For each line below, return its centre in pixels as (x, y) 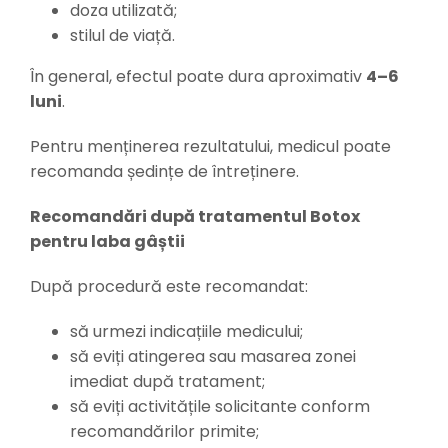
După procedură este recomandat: (168, 287)
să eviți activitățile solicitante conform (219, 407)
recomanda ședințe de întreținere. (164, 172)
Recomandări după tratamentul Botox (194, 217)
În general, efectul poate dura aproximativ (197, 77)
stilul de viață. (122, 36)
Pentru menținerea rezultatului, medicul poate (210, 147)
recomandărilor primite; (164, 432)
